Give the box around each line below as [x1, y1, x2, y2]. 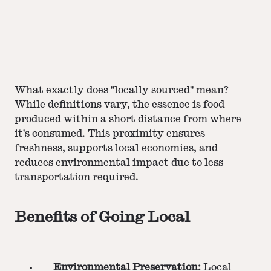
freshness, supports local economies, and [15, 143, 218, 154]
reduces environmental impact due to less [15, 158, 223, 168]
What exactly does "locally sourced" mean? [15, 85, 229, 96]
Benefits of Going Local [15, 210, 190, 225]
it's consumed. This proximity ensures [15, 129, 205, 139]
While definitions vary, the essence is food [15, 100, 224, 110]
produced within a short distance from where [15, 114, 241, 125]
